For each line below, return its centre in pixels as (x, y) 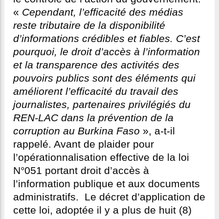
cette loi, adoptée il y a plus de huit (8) (102, 210)
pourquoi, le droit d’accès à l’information (107, 52)
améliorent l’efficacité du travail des (96, 92)
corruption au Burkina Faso (77, 131)
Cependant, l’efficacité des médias (103, 12)
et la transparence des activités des (96, 65)
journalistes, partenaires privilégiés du (102, 105)
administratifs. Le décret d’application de (109, 197)
